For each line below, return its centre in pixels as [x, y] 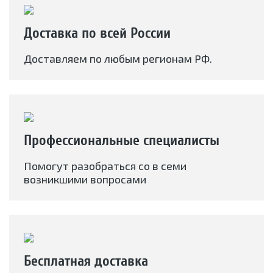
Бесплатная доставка [86, 261]
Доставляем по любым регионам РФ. [118, 59]
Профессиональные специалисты [122, 141]
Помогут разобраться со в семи [105, 166]
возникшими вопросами [85, 179]
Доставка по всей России [97, 34]
